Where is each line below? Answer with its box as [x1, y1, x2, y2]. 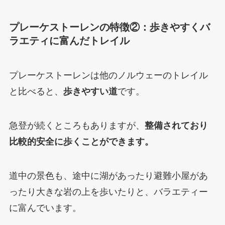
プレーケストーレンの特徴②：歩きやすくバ [9, 21, 210, 33]
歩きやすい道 [63, 86, 118, 97]
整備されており [144, 121, 208, 131]
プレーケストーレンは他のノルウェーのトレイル [9, 70, 208, 81]
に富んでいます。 [9, 202, 81, 213]
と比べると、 [9, 86, 63, 97]
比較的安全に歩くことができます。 [9, 137, 154, 147]
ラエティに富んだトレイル [9, 35, 130, 46]
